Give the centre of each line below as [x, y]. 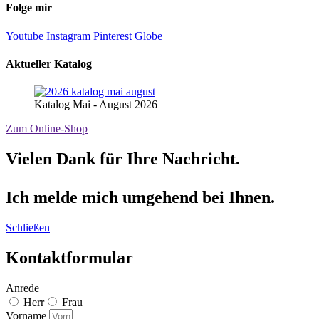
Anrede [22, 288]
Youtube [25, 36]
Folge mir [29, 8]
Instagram [68, 36]
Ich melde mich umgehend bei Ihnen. [140, 198]
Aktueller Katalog [49, 64]
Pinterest [113, 36]
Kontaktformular [69, 258]
